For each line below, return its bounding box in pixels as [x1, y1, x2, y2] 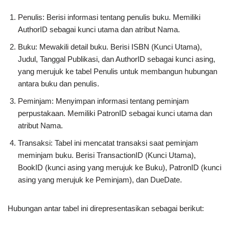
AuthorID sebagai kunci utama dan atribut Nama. [18, 25, 180, 34]
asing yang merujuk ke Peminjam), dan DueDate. [18, 175, 182, 185]
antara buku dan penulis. [18, 79, 99, 88]
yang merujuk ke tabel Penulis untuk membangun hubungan [18, 67, 217, 76]
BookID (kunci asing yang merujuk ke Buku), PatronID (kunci [18, 163, 221, 172]
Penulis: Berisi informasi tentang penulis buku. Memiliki [18, 13, 200, 22]
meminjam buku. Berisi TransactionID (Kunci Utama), [18, 151, 196, 160]
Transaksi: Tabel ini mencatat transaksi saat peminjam [18, 139, 198, 148]
